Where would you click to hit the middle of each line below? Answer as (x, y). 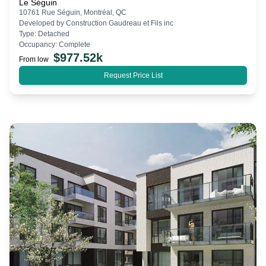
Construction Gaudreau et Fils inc (120, 23)
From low (34, 59)
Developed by (42, 23)
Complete (75, 44)
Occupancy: (39, 44)
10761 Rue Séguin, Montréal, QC (73, 12)
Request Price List (133, 75)
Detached (54, 34)
